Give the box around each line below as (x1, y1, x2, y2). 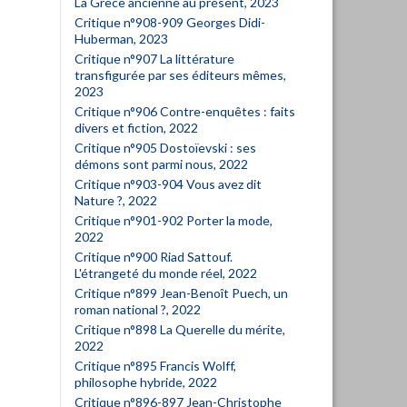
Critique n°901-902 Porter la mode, (74, 213, 273, 228)
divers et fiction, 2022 (74, 120, 198, 135)
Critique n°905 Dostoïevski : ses (74, 140, 256, 155)
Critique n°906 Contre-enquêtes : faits (74, 104, 295, 119)
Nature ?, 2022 (74, 193, 157, 208)
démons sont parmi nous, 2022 (74, 156, 248, 172)
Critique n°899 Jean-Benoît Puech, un (74, 285, 288, 301)
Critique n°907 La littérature (74, 51, 234, 66)
